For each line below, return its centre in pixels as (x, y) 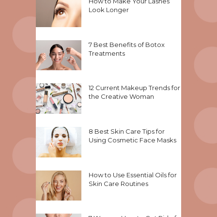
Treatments (107, 53)
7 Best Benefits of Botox (127, 44)
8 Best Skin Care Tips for (127, 131)
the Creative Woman (121, 97)
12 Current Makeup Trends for (134, 88)
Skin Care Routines (118, 183)
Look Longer (109, 9)
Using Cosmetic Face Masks (132, 140)
